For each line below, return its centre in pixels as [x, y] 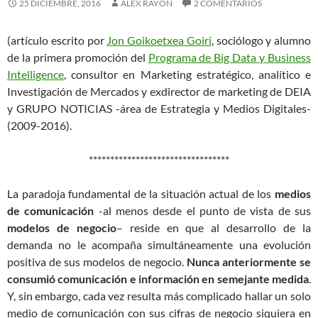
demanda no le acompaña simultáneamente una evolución [159, 245]
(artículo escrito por [57, 40]
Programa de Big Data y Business [229, 57]
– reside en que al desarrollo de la [214, 227]
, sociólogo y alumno [261, 40]
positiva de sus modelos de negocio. [97, 262]
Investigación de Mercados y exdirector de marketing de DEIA [159, 91]
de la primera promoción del [78, 57]
